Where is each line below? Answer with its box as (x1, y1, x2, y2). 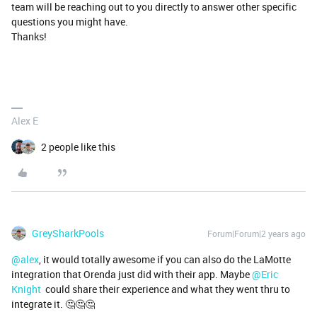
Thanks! (11, 30, 47, 43)
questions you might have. (11, 15, 128, 28)
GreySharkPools (32, 226, 104, 240)
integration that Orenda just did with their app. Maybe (11, 267, 252, 281)
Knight (11, 282, 41, 296)
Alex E (11, 114, 38, 127)
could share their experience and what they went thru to (41, 282, 290, 296)
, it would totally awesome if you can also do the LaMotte (39, 253, 291, 266)
